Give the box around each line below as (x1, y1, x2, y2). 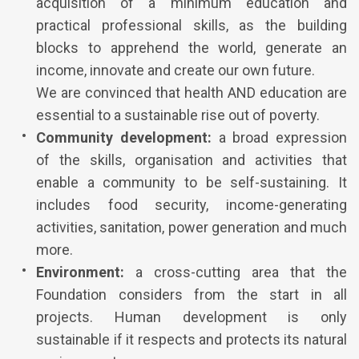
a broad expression (211, 128, 347, 146)
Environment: (36, 263, 124, 280)
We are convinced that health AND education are (36, 83, 347, 101)
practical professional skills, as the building (36, 16, 347, 34)
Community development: (36, 128, 212, 146)
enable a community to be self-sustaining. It (36, 173, 347, 191)
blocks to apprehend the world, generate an (36, 38, 347, 56)
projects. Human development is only (36, 308, 347, 325)
